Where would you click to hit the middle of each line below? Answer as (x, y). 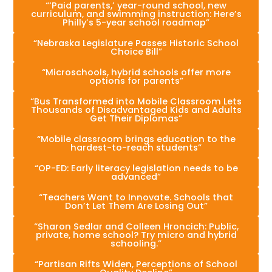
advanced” (136, 176)
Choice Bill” (136, 51)
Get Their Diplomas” (136, 118)
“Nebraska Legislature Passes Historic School (136, 43)
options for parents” (136, 80)
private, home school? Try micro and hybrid (136, 235)
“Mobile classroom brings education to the (136, 139)
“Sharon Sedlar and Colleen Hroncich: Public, (136, 226)
